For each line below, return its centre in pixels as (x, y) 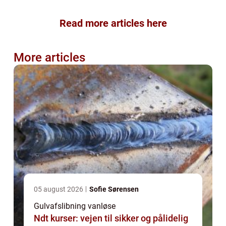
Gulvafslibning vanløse (75, 206)
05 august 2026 (59, 189)
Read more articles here (113, 23)
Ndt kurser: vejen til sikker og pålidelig (111, 218)
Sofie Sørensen (114, 189)
